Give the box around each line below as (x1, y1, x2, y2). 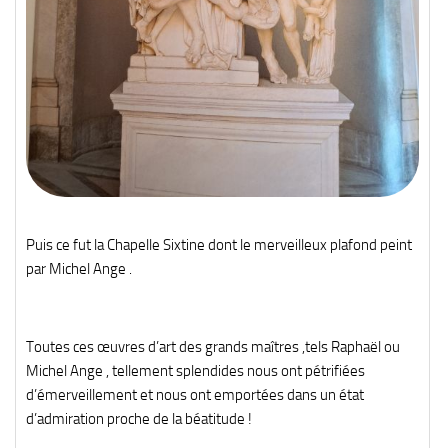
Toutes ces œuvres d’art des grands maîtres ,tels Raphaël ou (26, 338, 400, 357)
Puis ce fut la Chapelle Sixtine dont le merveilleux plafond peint (26, 236, 412, 255)
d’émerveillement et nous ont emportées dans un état (26, 386, 364, 405)
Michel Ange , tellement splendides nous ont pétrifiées (26, 362, 365, 381)
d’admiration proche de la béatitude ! (26, 410, 252, 429)
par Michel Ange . (26, 260, 132, 279)
